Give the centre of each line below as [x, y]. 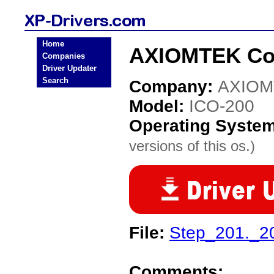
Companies [64, 56]
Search [55, 80]
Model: [159, 106]
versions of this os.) [192, 146]
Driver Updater [69, 68]
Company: [173, 87]
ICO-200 [222, 106]
